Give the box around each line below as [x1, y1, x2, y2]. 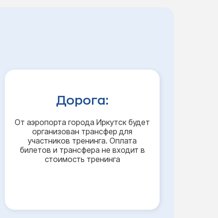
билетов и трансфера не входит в [19, 145, 145, 155]
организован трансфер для [32, 127, 132, 136]
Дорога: [56, 94, 109, 107]
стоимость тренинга [44, 154, 120, 164]
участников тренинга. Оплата [28, 136, 137, 145]
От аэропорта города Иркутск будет [15, 117, 150, 127]
